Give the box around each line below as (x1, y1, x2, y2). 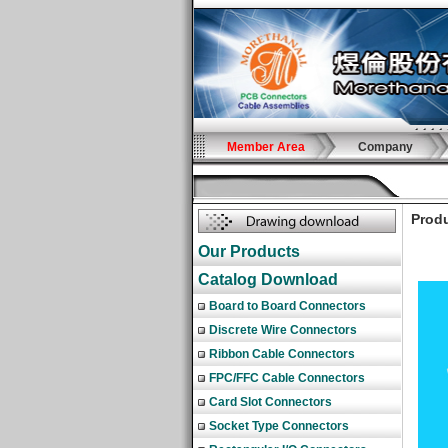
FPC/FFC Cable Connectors (209, 371, 365, 385)
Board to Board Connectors (209, 299, 366, 313)
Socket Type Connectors (209, 419, 349, 433)
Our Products (198, 243, 300, 260)
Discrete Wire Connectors (209, 323, 357, 337)
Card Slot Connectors (209, 395, 332, 409)
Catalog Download (198, 271, 338, 288)
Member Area (226, 140, 305, 154)
